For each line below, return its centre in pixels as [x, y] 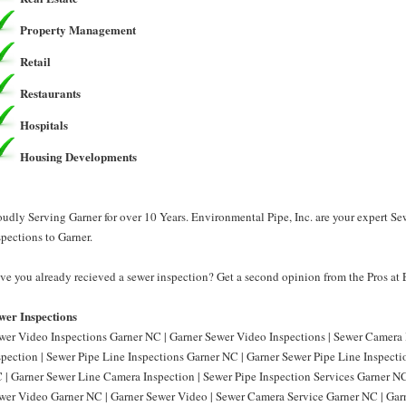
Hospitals [44, 125]
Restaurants [50, 93]
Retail [35, 61]
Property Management [78, 29]
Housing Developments [78, 156]
